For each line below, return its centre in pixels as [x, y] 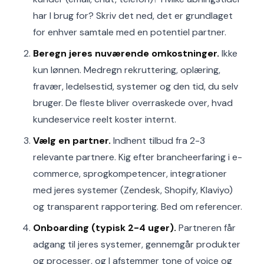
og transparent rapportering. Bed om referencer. [138, 207]
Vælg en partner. [72, 141]
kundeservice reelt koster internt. [105, 119]
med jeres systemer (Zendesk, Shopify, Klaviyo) [133, 190]
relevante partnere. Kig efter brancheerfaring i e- [138, 157]
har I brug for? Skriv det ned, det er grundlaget [133, 16]
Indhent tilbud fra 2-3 [158, 141]
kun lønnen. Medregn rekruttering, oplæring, [127, 70]
